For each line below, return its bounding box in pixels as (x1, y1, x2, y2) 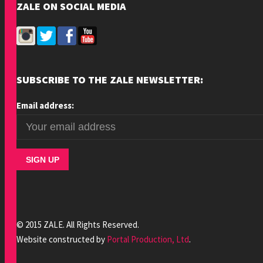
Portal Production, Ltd (107, 234, 189, 245)
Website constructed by (16, 234, 107, 245)
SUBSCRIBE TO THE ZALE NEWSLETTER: (16, 73, 203, 86)
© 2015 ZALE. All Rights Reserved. (16, 219, 139, 230)
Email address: (16, 100, 74, 111)
